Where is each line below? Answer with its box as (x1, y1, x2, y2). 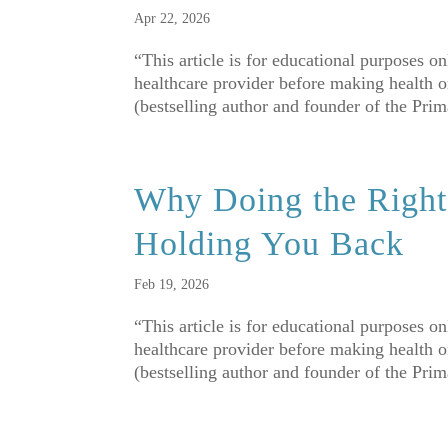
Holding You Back (134, 225, 405, 263)
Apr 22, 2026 (134, 11, 211, 27)
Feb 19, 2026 (134, 277, 210, 293)
